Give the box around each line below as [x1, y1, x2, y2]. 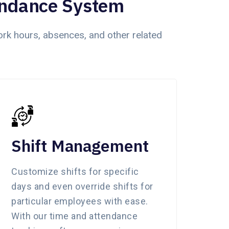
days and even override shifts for [11, 180, 153, 192]
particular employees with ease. [11, 195, 148, 207]
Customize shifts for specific [11, 166, 139, 177]
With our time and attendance [11, 210, 138, 221]
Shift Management [11, 134, 149, 156]
